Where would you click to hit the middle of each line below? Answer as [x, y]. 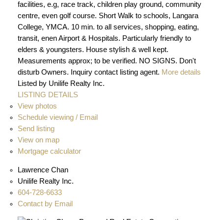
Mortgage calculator [49, 151]
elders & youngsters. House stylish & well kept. [93, 49]
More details [181, 72]
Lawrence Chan [43, 170]
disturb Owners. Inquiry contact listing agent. [88, 72]
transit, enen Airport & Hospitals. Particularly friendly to [104, 38]
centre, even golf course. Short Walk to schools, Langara [108, 15]
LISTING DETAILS [48, 95]
